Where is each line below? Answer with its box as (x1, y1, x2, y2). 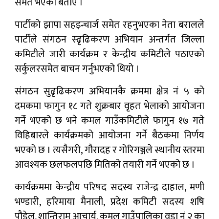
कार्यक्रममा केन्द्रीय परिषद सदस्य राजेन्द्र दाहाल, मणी (15, 179, 204, 196)
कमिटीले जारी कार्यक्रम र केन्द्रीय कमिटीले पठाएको (15, 46, 204, 63)
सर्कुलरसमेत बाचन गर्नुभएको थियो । (15, 61, 139, 78)
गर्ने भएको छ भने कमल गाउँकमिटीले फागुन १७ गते (15, 112, 204, 130)
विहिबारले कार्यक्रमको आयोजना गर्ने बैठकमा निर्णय (15, 127, 204, 144)
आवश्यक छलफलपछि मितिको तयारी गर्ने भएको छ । (15, 156, 195, 174)
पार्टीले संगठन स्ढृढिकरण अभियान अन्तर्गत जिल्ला (15, 31, 204, 48)
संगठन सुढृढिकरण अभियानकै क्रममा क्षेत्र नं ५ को (15, 83, 204, 100)
